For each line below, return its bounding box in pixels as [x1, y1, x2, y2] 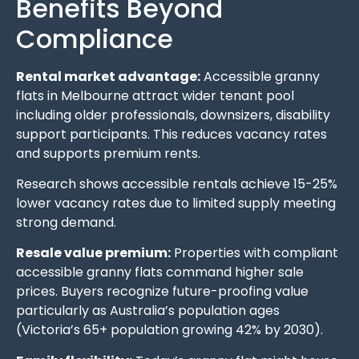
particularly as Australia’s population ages [16, 301, 280, 321]
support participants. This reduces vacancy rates [16, 124, 327, 143]
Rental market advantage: [16, 67, 200, 86]
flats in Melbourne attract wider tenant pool [16, 86, 294, 105]
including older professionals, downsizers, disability [16, 105, 330, 124]
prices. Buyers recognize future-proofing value [16, 282, 309, 301]
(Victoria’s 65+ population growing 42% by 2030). [16, 321, 323, 340]
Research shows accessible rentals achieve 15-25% [16, 174, 337, 193]
